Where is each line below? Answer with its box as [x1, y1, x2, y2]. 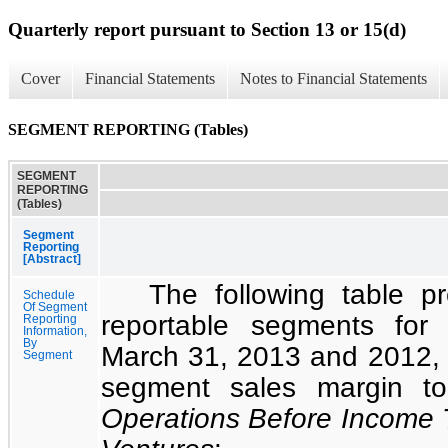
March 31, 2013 [101, 339, 302, 372]
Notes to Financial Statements [240, 70, 427, 88]
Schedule [23, 288, 75, 301]
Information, [23, 324, 87, 337]
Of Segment [23, 300, 87, 313]
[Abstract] [23, 252, 81, 265]
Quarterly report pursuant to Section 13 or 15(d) [8, 18, 406, 40]
